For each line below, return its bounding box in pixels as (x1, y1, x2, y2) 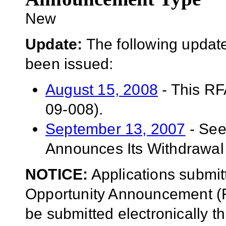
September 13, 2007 (45, 121, 186, 138)
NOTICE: (25, 166, 88, 183)
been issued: (25, 55, 114, 72)
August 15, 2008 (45, 81, 158, 98)
